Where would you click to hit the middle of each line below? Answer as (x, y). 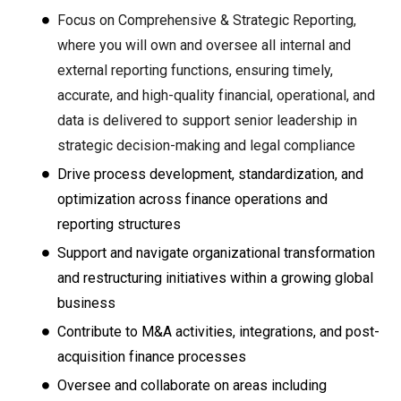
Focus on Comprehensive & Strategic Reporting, (207, 20)
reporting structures (119, 224)
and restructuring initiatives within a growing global (215, 277)
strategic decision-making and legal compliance (206, 145)
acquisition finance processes (152, 356)
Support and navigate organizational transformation (216, 252)
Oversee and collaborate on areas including (192, 385)
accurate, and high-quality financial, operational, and (216, 95)
